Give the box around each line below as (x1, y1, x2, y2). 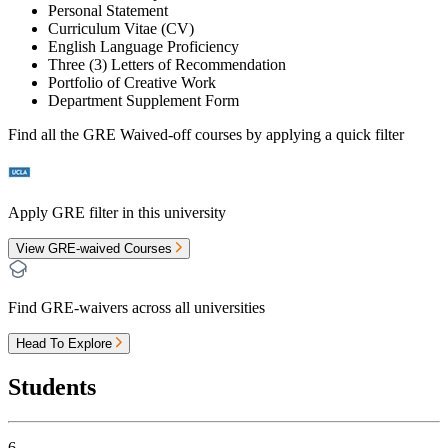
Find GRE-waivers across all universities (8, 298, 265, 316)
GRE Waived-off (83, 125, 191, 143)
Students (8, 373, 96, 400)
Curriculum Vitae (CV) (48, 19, 194, 37)
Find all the (8, 125, 83, 143)
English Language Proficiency (48, 37, 239, 55)
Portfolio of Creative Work (48, 73, 216, 91)
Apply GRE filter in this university (8, 203, 226, 221)
